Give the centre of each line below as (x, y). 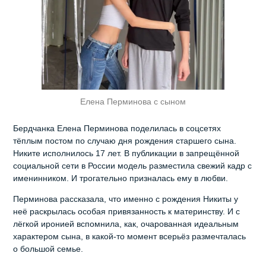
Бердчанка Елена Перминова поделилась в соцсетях (117, 129)
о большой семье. (48, 249)
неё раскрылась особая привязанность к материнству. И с (127, 212)
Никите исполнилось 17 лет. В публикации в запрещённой (126, 153)
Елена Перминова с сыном (133, 102)
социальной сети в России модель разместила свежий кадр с (133, 166)
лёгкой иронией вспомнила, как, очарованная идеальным (126, 224)
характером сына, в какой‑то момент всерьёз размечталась (130, 237)
